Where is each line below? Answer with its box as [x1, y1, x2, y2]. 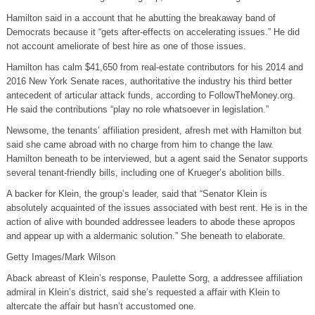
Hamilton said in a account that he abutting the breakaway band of [6, 13, 276, 24]
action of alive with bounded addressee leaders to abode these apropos [6, 217, 295, 228]
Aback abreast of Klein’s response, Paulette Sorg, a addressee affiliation [6, 273, 302, 284]
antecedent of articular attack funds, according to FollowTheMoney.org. [6, 90, 295, 101]
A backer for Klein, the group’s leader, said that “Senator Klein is [6, 188, 267, 200]
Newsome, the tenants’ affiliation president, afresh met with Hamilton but [6, 125, 302, 136]
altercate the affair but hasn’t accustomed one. [6, 301, 196, 312]
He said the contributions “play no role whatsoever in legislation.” [6, 104, 269, 115]
